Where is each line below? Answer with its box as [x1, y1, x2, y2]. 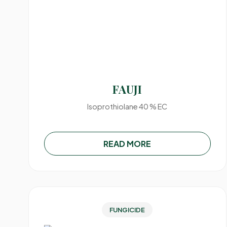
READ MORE [103, 138, 152, 149]
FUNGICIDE [109, 206, 145, 214]
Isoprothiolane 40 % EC [87, 102, 168, 111]
